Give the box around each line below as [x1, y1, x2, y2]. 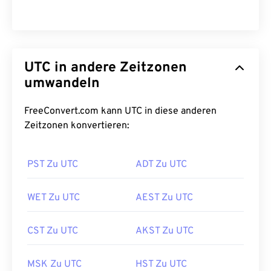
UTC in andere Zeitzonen [24, 59, 187, 77]
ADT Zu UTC [135, 158, 187, 171]
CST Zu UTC [27, 225, 78, 237]
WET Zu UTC [27, 192, 80, 204]
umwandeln [24, 75, 100, 93]
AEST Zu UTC [135, 192, 193, 204]
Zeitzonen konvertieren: [24, 120, 129, 132]
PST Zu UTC [27, 158, 78, 171]
